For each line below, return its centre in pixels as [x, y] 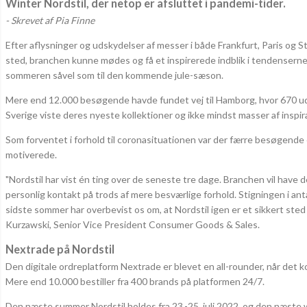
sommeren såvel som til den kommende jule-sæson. [114, 75]
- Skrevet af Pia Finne [50, 21]
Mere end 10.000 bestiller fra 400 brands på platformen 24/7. [136, 282]
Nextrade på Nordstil [61, 249]
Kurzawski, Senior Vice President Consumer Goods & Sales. [134, 225]
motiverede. [32, 155]
